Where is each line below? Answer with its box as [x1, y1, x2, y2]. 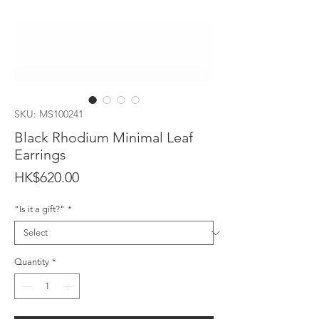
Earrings [14, 146, 66, 164]
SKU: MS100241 [14, 108, 83, 121]
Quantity [14, 256, 49, 268]
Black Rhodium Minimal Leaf [14, 129, 193, 147]
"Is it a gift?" [14, 204, 65, 215]
